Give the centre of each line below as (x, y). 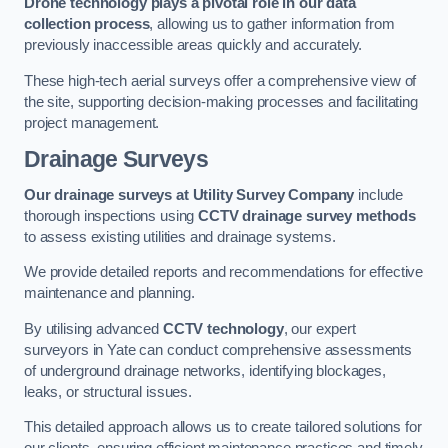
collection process (87, 24)
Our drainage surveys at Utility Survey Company (189, 194)
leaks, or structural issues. (108, 391)
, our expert (319, 328)
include (379, 194)
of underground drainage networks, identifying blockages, (205, 370)
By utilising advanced (93, 328)
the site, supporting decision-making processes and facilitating (221, 101)
